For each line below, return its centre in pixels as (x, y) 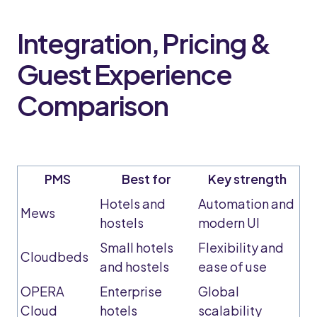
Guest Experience (124, 74)
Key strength (247, 179)
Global (219, 291)
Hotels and (133, 203)
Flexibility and (241, 247)
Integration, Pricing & (143, 43)
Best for (146, 179)
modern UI (229, 223)
